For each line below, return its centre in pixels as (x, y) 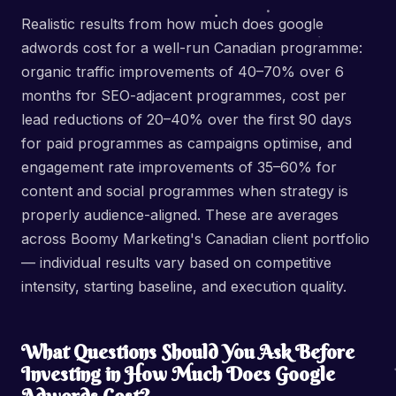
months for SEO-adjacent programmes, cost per (184, 95)
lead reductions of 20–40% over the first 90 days (187, 119)
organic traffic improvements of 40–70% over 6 (183, 72)
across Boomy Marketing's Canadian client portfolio (195, 239)
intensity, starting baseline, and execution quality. (184, 286)
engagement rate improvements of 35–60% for (179, 167)
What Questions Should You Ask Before (188, 352)
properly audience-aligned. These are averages (180, 215)
